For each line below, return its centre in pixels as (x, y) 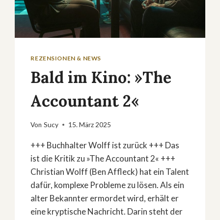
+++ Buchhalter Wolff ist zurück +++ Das (105, 145)
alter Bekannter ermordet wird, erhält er (105, 198)
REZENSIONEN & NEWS (66, 58)
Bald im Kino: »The (101, 78)
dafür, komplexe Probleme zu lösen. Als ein (108, 185)
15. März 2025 (89, 124)
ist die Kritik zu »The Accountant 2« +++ (103, 158)
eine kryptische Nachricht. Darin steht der (107, 211)
